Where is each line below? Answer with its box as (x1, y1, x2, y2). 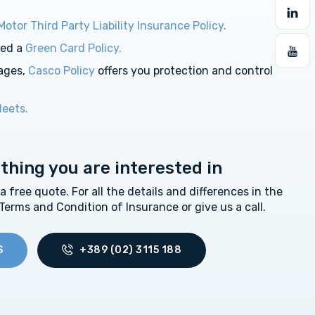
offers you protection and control (95, 64, 273, 77)
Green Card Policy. (25, 41, 122, 55)
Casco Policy (28, 64, 95, 77)
